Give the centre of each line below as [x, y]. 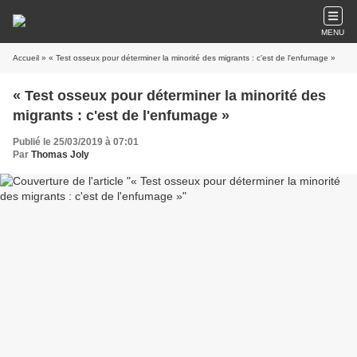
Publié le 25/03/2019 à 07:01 [76, 142]
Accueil [26, 58]
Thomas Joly [60, 155]
